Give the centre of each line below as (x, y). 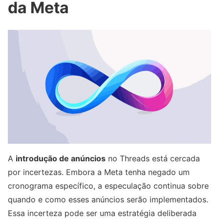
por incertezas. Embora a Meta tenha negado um (99, 172)
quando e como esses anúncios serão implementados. (108, 200)
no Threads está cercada (153, 159)
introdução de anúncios (61, 159)
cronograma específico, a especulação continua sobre (108, 186)
